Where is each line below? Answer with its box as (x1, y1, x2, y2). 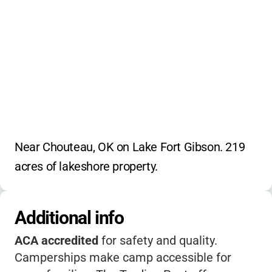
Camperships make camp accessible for (15, 250, 231, 265)
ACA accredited (15, 233, 98, 248)
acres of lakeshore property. (15, 159, 158, 174)
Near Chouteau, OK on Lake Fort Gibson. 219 (15, 140, 245, 154)
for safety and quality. (98, 233, 217, 248)
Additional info (15, 207, 124, 228)
